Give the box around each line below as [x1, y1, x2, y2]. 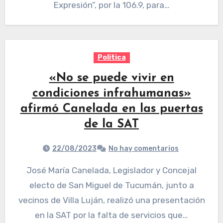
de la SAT [84, 118, 139, 131]
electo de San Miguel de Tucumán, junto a [29, 180, 194, 191]
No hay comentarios [109, 144, 179, 153]
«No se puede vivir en [49, 72, 174, 85]
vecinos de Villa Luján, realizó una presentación [18, 195, 205, 206]
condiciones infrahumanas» [32, 88, 191, 100]
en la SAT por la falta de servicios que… [35, 210, 188, 221]
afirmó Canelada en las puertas [20, 103, 203, 115]
